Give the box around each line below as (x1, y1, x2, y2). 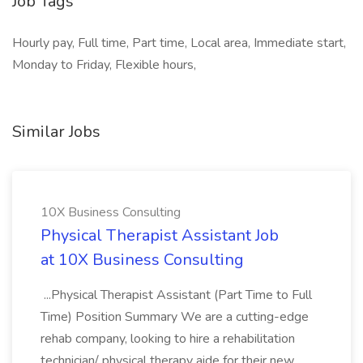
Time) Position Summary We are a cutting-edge (41, 308, 309, 326)
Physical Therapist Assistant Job (41, 224, 279, 246)
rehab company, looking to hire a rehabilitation (41, 330, 295, 348)
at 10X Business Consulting (41, 249, 244, 271)
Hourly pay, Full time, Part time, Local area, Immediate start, (12, 34, 346, 52)
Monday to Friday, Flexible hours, (12, 56, 196, 74)
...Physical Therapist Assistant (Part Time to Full (41, 286, 312, 304)
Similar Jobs (12, 121, 100, 143)
